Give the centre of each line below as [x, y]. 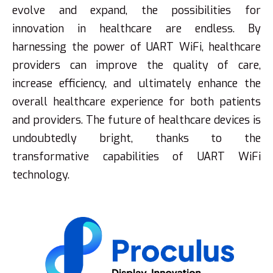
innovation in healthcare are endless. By [136, 29]
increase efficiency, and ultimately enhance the [136, 83]
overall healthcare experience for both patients [136, 102]
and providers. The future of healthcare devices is [136, 120]
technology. [41, 175]
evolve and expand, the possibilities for [136, 10]
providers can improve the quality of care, [136, 65]
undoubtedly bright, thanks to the [136, 138]
